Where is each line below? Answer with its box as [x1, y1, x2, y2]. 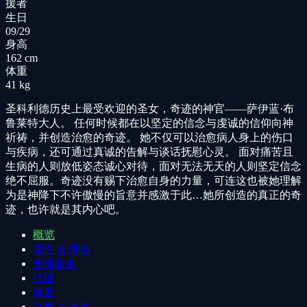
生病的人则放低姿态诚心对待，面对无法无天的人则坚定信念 [5, 160, 302, 172]
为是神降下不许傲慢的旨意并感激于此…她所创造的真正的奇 [5, 188, 302, 201]
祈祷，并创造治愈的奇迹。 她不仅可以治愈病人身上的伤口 [5, 131, 293, 143]
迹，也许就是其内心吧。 [5, 203, 126, 215]
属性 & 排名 [33, 243, 90, 255]
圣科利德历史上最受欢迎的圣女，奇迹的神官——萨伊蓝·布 [5, 102, 294, 114]
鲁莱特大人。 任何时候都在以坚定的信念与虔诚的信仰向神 [5, 116, 293, 129]
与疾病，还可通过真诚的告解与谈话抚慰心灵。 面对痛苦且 [5, 145, 293, 158]
